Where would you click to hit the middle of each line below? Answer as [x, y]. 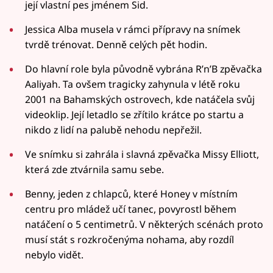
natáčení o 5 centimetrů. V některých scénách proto [144, 224]
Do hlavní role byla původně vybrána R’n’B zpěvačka [144, 69]
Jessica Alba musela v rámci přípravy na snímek [133, 29]
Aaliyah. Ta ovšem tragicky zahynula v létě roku [133, 84]
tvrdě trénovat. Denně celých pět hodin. [116, 44]
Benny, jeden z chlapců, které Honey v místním [132, 193]
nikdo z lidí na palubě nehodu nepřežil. [114, 129]
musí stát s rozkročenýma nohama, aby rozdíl [130, 239]
